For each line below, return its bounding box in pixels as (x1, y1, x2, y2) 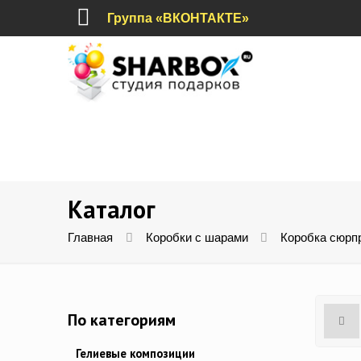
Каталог (68, 193, 156, 226)
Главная (68, 231, 113, 245)
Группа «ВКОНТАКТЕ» (107, 11, 250, 25)
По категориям (68, 309, 176, 331)
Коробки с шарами (145, 231, 248, 245)
